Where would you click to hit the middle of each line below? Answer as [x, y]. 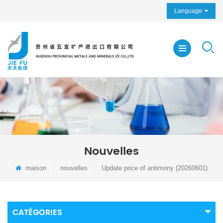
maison [35, 168]
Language [188, 11]
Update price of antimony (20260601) [155, 168]
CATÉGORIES [37, 212]
